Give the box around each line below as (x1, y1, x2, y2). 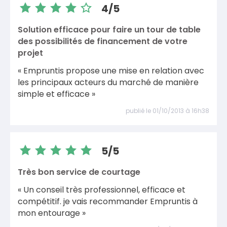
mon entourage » (18, 207, 86, 219)
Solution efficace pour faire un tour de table (18, 23, 201, 35)
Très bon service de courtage (18, 166, 140, 178)
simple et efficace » (18, 88, 95, 100)
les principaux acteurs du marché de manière (18, 77, 199, 88)
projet (18, 47, 43, 59)
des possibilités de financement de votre (18, 35, 187, 47)
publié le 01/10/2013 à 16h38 (126, 106, 209, 115)
